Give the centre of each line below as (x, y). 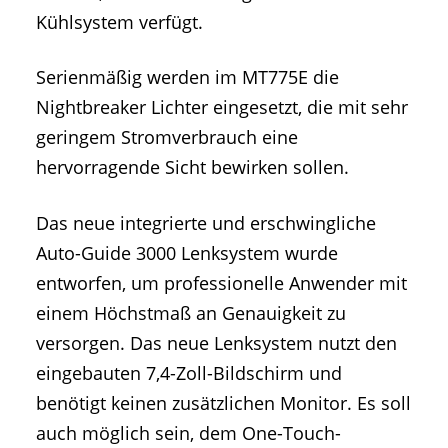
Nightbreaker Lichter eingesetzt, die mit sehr (222, 107)
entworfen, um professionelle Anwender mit (221, 282)
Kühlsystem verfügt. (119, 22)
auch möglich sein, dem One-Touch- (188, 432)
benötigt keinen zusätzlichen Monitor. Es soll (223, 402)
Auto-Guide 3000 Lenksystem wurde (187, 252)
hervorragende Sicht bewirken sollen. (192, 167)
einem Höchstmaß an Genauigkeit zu (191, 312)
